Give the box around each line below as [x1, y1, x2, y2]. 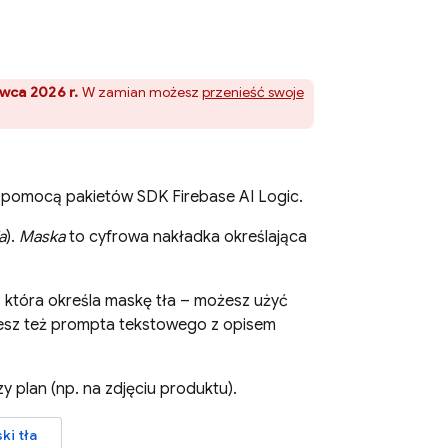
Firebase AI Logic [171, 187, 299, 207]
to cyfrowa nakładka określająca [65, 227, 307, 247]
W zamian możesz [78, 83, 202, 101]
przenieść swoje [201, 83, 304, 101]
